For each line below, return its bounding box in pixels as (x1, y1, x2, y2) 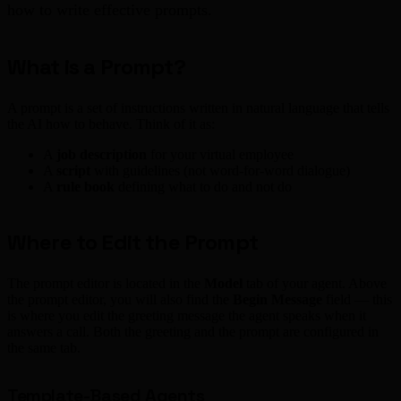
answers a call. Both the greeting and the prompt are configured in (7, 324, 379, 340)
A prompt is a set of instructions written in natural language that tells (7, 100, 389, 116)
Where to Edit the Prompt (7, 228, 258, 257)
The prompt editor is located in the (7, 276, 204, 292)
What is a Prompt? (7, 53, 185, 81)
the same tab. (7, 340, 81, 356)
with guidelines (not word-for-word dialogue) (90, 163, 350, 179)
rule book (56, 179, 115, 195)
